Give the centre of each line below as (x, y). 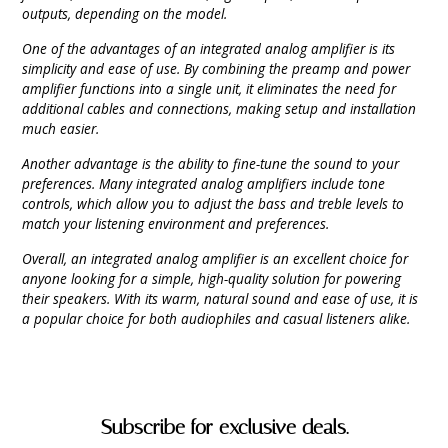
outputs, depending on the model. (125, 13)
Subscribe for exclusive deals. (224, 427)
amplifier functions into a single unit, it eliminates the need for (209, 88)
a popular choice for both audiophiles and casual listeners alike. (216, 318)
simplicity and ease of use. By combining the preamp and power (216, 68)
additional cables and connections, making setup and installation (219, 108)
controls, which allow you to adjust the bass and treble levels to (213, 203)
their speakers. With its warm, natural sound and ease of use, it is (220, 298)
